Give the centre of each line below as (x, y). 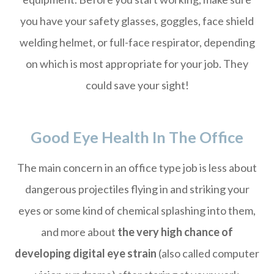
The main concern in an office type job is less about (137, 168)
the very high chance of (175, 232)
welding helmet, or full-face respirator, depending (137, 42)
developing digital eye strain (86, 253)
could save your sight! (137, 85)
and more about (79, 232)
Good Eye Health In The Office (137, 137)
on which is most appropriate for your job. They (137, 64)
